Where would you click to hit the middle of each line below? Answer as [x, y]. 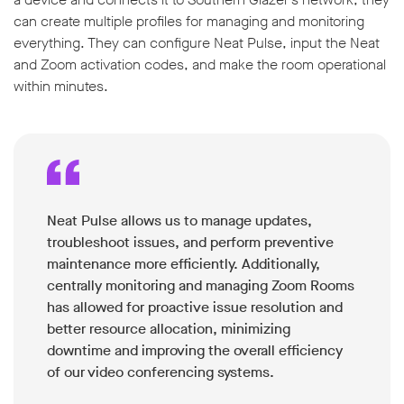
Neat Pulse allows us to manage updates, [179, 221]
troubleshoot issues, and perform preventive [190, 243]
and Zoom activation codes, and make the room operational [200, 65]
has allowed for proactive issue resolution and [195, 308]
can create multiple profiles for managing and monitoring [189, 22]
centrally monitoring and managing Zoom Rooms [201, 286]
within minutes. [61, 87]
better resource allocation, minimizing [169, 329]
